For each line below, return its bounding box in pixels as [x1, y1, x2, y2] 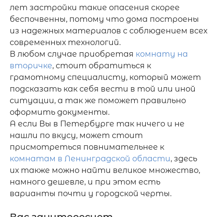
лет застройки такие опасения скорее [10, 3, 180, 12]
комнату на [136, 49, 188, 59]
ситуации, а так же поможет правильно [10, 96, 186, 105]
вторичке [10, 61, 52, 70]
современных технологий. [10, 38, 121, 47]
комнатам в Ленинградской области [10, 154, 170, 163]
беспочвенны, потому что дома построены [10, 15, 199, 24]
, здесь [170, 154, 197, 163]
